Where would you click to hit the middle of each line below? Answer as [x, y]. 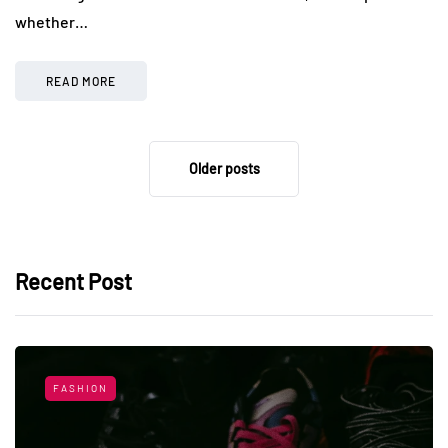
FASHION [80, 387]
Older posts [224, 168]
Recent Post [73, 280]
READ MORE [81, 80]
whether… [51, 21]
